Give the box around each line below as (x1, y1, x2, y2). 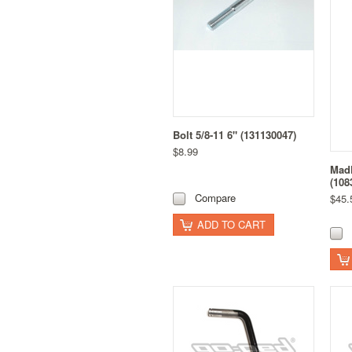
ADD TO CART (197, 217, 266, 233)
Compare (195, 190, 236, 206)
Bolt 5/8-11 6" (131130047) (173, 127, 296, 143)
